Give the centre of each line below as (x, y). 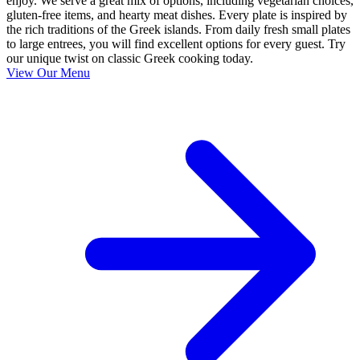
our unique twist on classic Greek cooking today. (130, 58)
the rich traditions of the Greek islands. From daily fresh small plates (178, 29)
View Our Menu (48, 72)
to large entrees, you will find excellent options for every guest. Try (176, 43)
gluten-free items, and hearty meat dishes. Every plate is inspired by (177, 14)
